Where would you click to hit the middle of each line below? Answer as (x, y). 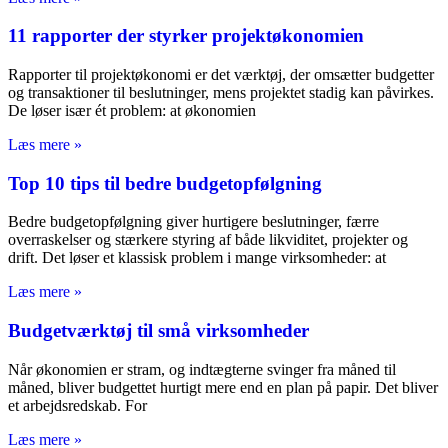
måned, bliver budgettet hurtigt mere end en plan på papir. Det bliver (223, 387)
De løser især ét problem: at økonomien (132, 110)
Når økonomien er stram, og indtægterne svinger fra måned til (202, 369)
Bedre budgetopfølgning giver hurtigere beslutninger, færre (193, 222)
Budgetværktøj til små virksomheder (158, 331)
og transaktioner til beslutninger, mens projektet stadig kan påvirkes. (221, 92)
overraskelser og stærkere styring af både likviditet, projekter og (208, 240)
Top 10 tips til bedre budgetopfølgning (165, 183)
